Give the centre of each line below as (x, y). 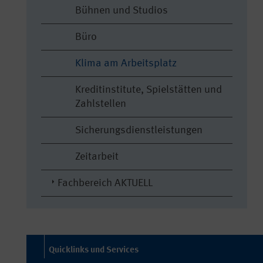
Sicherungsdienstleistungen (139, 130)
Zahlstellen (101, 104)
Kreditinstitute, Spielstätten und (149, 90)
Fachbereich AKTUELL (105, 183)
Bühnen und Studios (122, 11)
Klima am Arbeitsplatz (126, 63)
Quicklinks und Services (94, 250)
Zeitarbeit (97, 157)
